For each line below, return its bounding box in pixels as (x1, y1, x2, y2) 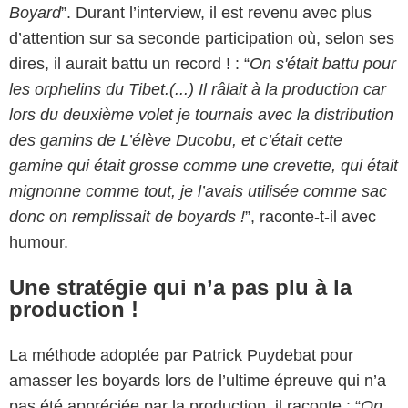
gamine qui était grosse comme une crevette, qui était (9, 156, 398, 175)
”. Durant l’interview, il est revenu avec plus (61, 3, 372, 22)
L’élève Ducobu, (120, 130, 237, 149)
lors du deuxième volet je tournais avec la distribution (9, 105, 393, 124)
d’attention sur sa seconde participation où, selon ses (9, 28, 394, 47)
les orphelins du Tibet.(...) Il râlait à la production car (9, 79, 386, 98)
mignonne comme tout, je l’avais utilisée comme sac (9, 181, 387, 200)
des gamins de (9, 130, 120, 149)
